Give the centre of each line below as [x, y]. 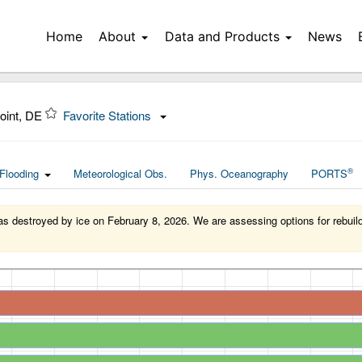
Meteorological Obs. [120, 173]
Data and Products [222, 36]
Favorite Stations [109, 115]
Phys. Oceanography [239, 173]
